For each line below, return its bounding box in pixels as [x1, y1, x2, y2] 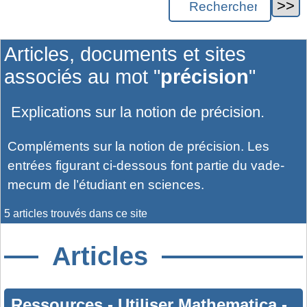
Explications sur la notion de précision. [11, 103, 265, 121]
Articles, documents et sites [4, 42, 246, 65]
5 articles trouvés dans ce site [4, 207, 147, 219]
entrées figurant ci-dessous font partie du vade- [8, 158, 284, 173]
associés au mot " [4, 65, 160, 88]
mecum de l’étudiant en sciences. [8, 177, 204, 192]
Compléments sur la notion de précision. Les [8, 138, 269, 153]
